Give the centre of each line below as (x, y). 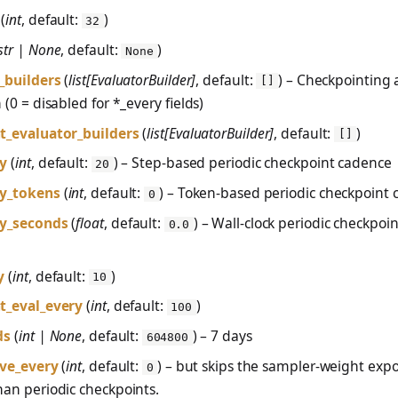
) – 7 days (222, 336)
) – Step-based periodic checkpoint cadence (252, 163)
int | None (51, 336)
